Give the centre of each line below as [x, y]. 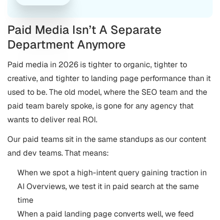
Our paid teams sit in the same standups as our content [107, 139]
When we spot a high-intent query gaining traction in [112, 173]
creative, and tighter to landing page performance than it [109, 78]
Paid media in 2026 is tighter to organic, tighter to [97, 65]
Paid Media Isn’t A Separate [84, 30]
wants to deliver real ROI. [52, 120]
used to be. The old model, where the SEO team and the [107, 92]
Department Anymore [67, 44]
